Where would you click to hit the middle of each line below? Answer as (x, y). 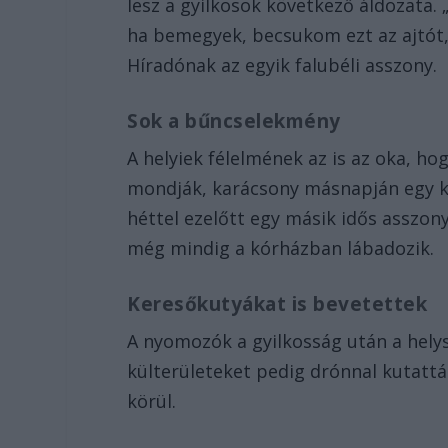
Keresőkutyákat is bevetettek (277, 303)
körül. (152, 400)
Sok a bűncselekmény (234, 121)
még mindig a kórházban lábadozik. (281, 248)
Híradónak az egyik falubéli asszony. (282, 65)
